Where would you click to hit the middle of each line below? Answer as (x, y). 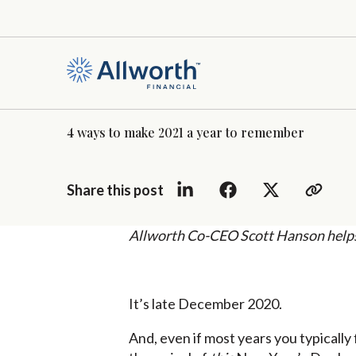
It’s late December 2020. (205, 304)
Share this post (115, 190)
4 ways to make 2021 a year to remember (186, 132)
